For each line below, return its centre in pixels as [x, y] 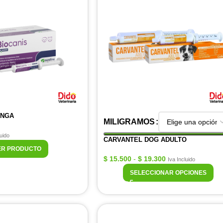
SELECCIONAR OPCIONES [168, 173]
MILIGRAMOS [129, 122]
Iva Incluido [181, 159]
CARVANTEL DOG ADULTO [145, 140]
